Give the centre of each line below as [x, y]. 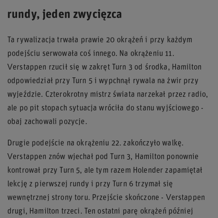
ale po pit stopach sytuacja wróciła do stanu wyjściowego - [106, 108]
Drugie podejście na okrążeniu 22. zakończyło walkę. [96, 143]
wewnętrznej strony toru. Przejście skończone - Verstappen [106, 198]
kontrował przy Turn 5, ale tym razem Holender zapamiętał [105, 171]
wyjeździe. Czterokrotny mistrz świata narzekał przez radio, [108, 95]
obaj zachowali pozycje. [47, 122]
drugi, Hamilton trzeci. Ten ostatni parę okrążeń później [100, 211]
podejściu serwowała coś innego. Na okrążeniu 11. [91, 54]
